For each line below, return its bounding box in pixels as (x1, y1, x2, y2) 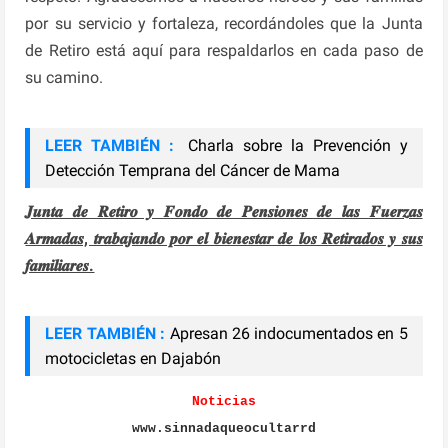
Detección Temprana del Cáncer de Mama (45, 160, 341, 180)
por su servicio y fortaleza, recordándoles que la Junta (25, 13, 423, 33)
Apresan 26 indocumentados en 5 (169, 323, 408, 343)
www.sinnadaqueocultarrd (132, 420, 316, 436)
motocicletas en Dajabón (45, 348, 222, 368)
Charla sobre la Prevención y (179, 135, 408, 155)
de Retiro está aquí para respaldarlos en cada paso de (25, 40, 423, 60)
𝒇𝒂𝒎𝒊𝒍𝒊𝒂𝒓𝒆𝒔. (25, 255, 95, 275)
